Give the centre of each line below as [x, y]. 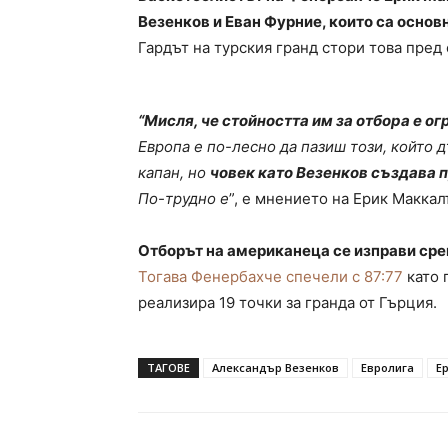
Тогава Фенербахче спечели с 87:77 [270, 277]
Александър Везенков [275, 368]
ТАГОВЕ [168, 368]
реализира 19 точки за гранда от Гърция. [287, 303]
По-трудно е [183, 199]
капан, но [174, 173]
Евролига [387, 368]
